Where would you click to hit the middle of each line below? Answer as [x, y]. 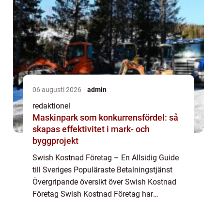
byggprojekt [55, 141]
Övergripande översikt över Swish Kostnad [104, 182]
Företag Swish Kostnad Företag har [93, 194]
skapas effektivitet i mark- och [91, 129]
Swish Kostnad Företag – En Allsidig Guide [106, 158]
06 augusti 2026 [58, 90]
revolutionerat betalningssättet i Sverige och [107, 206]
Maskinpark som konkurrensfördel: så [105, 118]
